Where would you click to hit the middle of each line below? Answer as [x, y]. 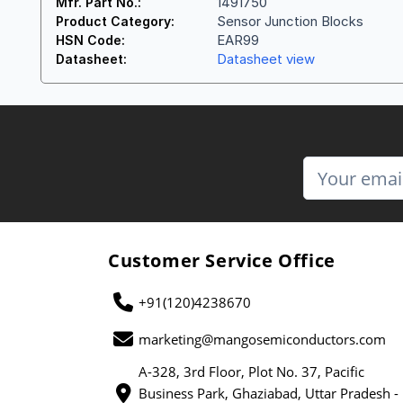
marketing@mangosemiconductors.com [262, 339]
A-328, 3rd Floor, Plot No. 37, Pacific [251, 372]
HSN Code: [90, 40]
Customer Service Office [222, 260]
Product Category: [115, 21]
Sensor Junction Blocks [290, 21]
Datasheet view [266, 59]
